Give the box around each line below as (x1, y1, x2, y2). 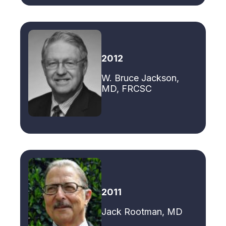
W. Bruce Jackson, (101, 72, 179, 83)
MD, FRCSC (101, 83, 152, 94)
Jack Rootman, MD (101, 206, 183, 217)
